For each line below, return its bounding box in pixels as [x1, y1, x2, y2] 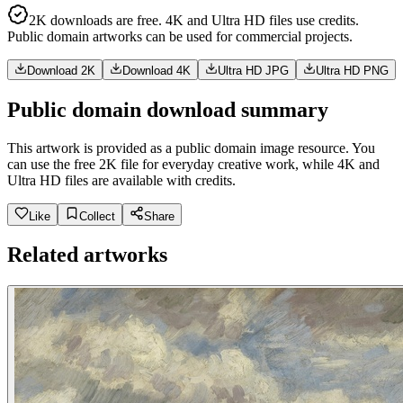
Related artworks [7, 243, 167, 267]
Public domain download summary [7, 97, 328, 121]
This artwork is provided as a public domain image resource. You [7, 139, 375, 156]
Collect [79, 209, 115, 223]
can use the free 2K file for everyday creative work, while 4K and [7, 156, 380, 172]
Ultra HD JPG [218, 63, 289, 77]
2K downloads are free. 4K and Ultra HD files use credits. [29, 12, 359, 28]
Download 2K [27, 63, 95, 77]
